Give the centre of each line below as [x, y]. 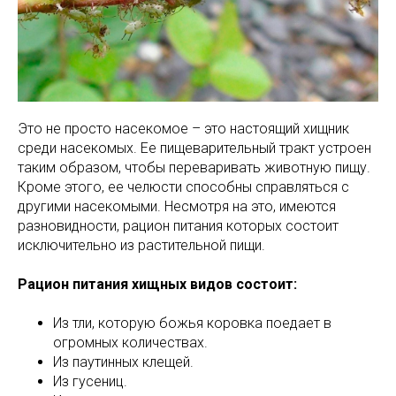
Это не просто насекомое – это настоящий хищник [183, 129]
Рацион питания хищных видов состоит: [157, 285]
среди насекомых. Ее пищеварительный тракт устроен [194, 148]
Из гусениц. [90, 382]
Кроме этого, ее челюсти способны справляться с [183, 187]
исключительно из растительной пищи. [141, 246]
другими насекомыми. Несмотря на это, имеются [177, 207]
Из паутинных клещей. [123, 362]
